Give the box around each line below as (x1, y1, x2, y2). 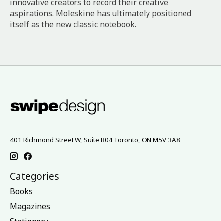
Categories (10, 169, 59, 183)
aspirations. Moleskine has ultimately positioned (10, 8, 191, 19)
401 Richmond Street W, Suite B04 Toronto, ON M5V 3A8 (10, 135, 180, 145)
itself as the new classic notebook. (10, 19, 136, 30)
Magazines (10, 201, 50, 212)
